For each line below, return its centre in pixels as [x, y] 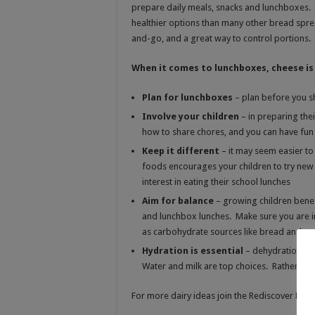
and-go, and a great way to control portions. [221, 38]
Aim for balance [179, 200]
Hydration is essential [194, 250]
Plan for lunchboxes [187, 97]
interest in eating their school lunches [216, 181]
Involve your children [191, 116]
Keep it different [182, 150]
